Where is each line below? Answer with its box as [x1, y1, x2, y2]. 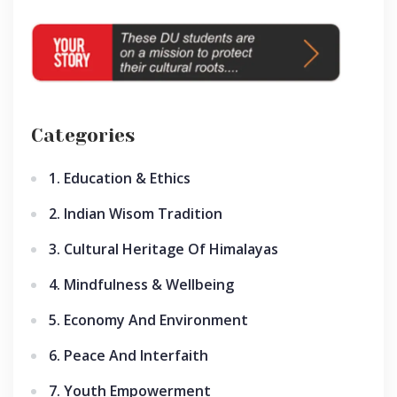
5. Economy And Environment [49, 310, 248, 331]
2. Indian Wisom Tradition [49, 204, 222, 224]
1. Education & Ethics [49, 168, 191, 189]
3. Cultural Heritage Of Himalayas [49, 239, 278, 260]
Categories [31, 125, 135, 147]
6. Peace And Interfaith [49, 346, 208, 366]
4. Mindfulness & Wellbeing [49, 275, 234, 295]
